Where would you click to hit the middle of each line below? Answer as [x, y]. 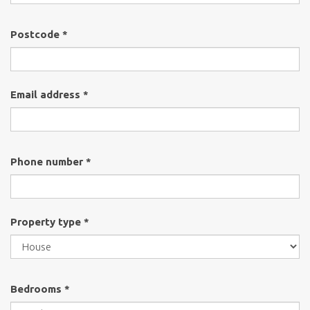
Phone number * [51, 162]
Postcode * [39, 35]
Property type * [50, 222]
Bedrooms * [40, 289]
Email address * [49, 95]
